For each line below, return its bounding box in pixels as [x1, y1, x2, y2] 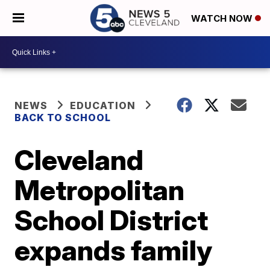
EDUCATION [70, 99, 136, 111]
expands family [14, 233, 213, 267]
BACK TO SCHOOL [14, 111, 111, 124]
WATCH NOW [191, 13, 255, 25]
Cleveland [14, 143, 144, 177]
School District [14, 203, 209, 237]
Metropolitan [14, 173, 185, 207]
